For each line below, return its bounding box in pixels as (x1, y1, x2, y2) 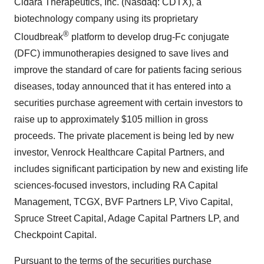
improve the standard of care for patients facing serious (14, 65, 242, 75)
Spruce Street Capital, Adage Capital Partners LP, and (14, 213, 239, 224)
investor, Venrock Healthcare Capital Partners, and (14, 147, 225, 158)
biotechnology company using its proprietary (14, 14, 198, 24)
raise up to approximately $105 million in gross (14, 114, 208, 125)
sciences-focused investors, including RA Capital (14, 180, 218, 191)
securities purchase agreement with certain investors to (14, 98, 243, 108)
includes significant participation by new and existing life (14, 164, 248, 174)
